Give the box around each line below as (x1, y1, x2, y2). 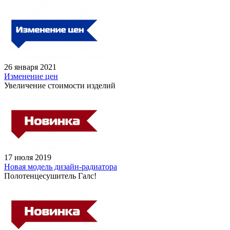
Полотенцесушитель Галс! (4, 171, 97, 180)
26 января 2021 (4, 62, 56, 71)
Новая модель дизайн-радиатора (4, 162, 117, 171)
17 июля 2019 (4, 152, 51, 162)
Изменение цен (4, 71, 58, 81)
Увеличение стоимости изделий (4, 81, 116, 90)
